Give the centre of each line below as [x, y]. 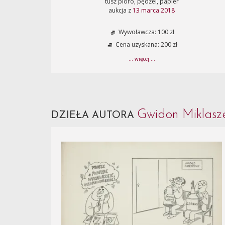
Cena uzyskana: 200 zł [146, 45]
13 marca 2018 [154, 10]
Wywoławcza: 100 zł [146, 32]
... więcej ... [142, 59]
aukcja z [121, 10]
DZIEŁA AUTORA [94, 116]
